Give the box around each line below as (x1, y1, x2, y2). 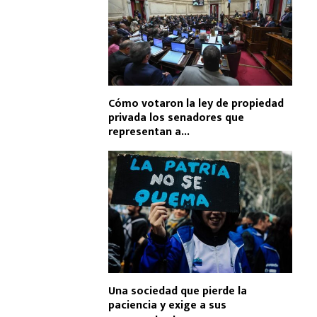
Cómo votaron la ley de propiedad (108, 93, 284, 113)
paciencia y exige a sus (108, 296, 226, 316)
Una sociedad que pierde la (108, 282, 247, 301)
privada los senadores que (108, 108, 244, 127)
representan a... (108, 122, 190, 142)
